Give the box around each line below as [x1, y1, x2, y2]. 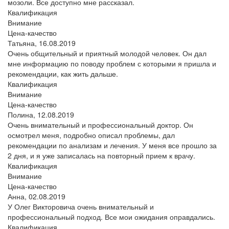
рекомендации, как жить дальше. [8, 68, 118, 79]
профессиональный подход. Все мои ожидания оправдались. [8, 211, 215, 222]
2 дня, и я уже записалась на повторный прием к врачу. [8, 150, 195, 161]
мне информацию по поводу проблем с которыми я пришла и [8, 58, 216, 68]
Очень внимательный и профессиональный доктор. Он [8, 119, 193, 130]
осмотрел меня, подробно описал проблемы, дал [8, 129, 175, 140]
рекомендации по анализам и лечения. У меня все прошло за [8, 140, 217, 150]
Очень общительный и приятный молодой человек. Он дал [8, 48, 207, 58]
